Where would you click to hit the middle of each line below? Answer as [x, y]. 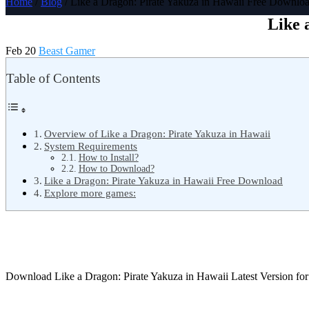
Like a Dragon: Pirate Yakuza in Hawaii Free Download [164, 180]
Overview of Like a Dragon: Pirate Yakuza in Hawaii [158, 133]
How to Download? [116, 168]
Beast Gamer [67, 51]
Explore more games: [90, 192]
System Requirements [91, 146]
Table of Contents [53, 79]
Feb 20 [22, 51]
